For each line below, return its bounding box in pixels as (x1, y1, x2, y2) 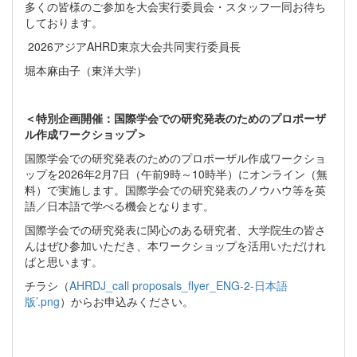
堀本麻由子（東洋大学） (25, 62, 147, 79)
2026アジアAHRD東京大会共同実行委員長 (25, 38, 241, 55)
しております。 (25, 14, 103, 31)
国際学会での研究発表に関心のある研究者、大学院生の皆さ (25, 222, 326, 238)
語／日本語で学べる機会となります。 (25, 198, 214, 214)
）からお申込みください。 (60, 293, 194, 310)
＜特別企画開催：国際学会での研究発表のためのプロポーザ (25, 110, 326, 127)
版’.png (25, 293, 60, 310)
